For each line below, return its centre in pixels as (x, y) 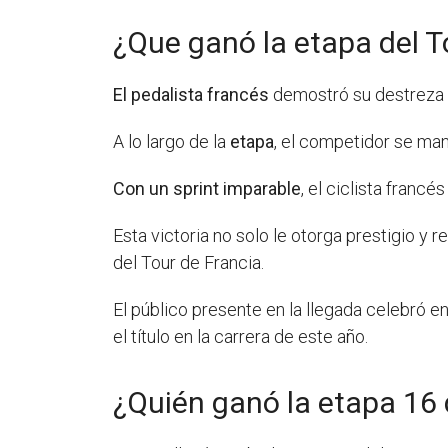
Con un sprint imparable (207, 189)
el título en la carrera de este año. (241, 337)
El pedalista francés (191, 95)
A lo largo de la (172, 142)
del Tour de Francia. (189, 263)
